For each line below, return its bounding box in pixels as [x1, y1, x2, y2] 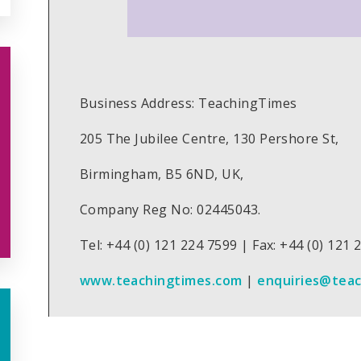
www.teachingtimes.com [79, 271, 243, 289]
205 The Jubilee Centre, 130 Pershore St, [79, 129, 339, 147]
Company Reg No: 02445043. [79, 200, 261, 218]
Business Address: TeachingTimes [79, 93, 297, 112]
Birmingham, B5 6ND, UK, [79, 164, 248, 183]
